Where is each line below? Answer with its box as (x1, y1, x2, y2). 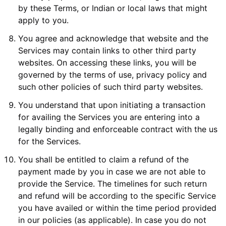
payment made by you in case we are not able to (18, 166, 206, 177)
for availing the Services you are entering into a (18, 112, 200, 122)
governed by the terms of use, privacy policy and (18, 70, 207, 80)
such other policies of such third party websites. (18, 82, 203, 92)
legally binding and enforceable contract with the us (18, 124, 217, 134)
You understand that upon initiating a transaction (18, 100, 205, 110)
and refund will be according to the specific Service (18, 191, 216, 201)
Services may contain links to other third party (18, 45, 196, 55)
